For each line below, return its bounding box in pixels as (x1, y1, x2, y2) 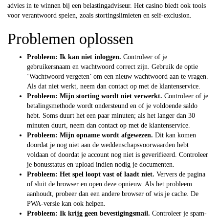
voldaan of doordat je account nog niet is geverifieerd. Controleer (27, 151, 208, 158)
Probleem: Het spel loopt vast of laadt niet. (27, 170, 154, 178)
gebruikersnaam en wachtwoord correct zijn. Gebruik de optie (27, 63, 198, 70)
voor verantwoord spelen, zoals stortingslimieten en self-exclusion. (7, 11, 192, 19)
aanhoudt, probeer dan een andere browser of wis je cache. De (27, 190, 198, 197)
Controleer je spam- (150, 209, 207, 217)
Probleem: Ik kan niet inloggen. (27, 53, 121, 61)
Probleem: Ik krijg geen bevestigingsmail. (27, 209, 150, 217)
